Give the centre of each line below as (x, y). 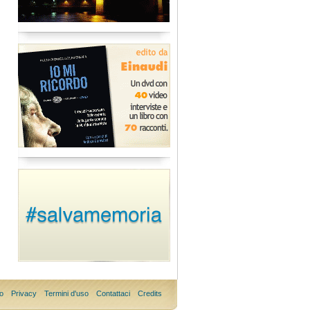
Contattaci (113, 293)
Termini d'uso (66, 293)
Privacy (24, 293)
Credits (149, 293)
